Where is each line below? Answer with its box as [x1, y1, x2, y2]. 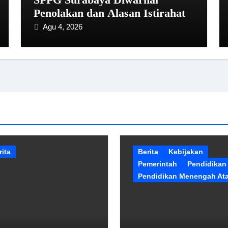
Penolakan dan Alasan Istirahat [34, 7, 186, 19]
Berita [138, 148, 158, 156]
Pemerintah [138, 160, 177, 168]
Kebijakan [168, 148, 203, 156]
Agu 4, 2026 [43, 22, 83, 31]
